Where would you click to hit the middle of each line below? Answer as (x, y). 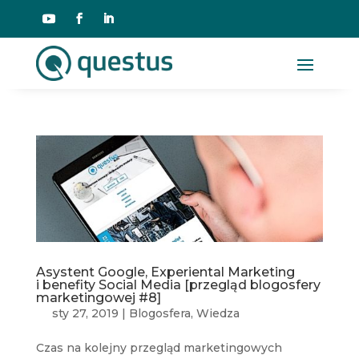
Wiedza (218, 313)
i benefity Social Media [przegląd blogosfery (178, 284)
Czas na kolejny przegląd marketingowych (159, 347)
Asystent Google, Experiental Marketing (165, 272)
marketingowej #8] (98, 297)
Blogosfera (159, 313)
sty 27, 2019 (85, 313)
